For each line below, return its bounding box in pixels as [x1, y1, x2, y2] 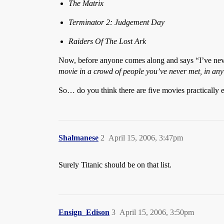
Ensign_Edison [58, 208, 109, 216]
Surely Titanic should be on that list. [58, 160, 171, 169]
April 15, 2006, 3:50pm [119, 208, 194, 216]
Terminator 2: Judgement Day [68, 18, 164, 26]
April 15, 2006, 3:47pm [108, 133, 183, 142]
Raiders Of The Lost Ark [68, 37, 146, 45]
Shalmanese [58, 133, 98, 142]
